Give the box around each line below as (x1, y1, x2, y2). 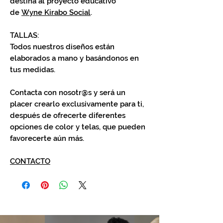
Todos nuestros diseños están (10, 42, 114, 51)
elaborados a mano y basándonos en (10, 54, 139, 63)
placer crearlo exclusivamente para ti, (10, 100, 144, 109)
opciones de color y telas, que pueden (10, 122, 145, 131)
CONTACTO (10, 157, 50, 166)
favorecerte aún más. (10, 134, 84, 143)
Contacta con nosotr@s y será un (10, 88, 125, 97)
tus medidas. (10, 65, 55, 74)
